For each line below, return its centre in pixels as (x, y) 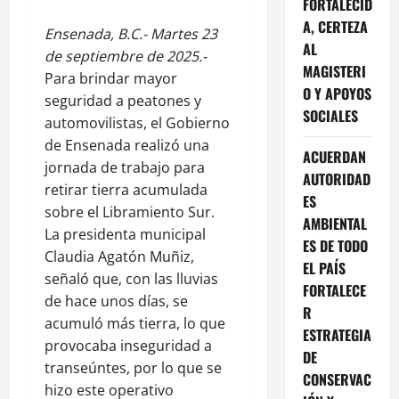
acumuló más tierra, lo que (135, 323)
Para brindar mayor (111, 78)
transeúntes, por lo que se (133, 367)
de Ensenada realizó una (127, 145)
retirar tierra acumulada (126, 189)
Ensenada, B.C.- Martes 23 (131, 33)
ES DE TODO (335, 245)
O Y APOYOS (337, 93)
